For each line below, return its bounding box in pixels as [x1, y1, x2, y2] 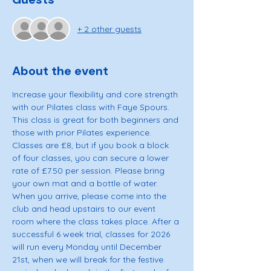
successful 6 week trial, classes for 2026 [12, 229, 172, 240]
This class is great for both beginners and [12, 114, 181, 125]
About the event [12, 63, 108, 79]
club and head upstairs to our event [12, 203, 158, 214]
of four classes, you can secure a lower [12, 152, 171, 163]
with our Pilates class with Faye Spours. [12, 102, 172, 113]
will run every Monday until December [12, 241, 164, 252]
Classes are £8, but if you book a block [12, 140, 171, 151]
